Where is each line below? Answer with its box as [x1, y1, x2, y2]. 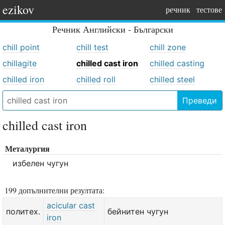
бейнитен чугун [107, 206, 168, 216]
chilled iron [3, 74, 44, 84]
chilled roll [76, 74, 116, 84]
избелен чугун [13, 158, 68, 168]
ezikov [3, 2, 34, 18]
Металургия [5, 143, 50, 154]
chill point [3, 42, 40, 52]
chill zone [150, 42, 186, 52]
